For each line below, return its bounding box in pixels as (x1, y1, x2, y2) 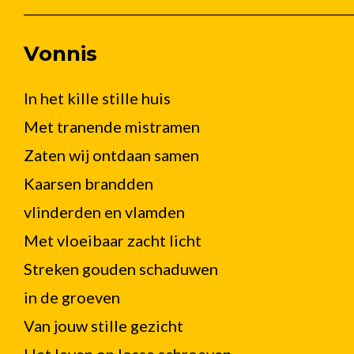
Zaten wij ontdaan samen (24, 145, 199, 164)
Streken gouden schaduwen (24, 259, 218, 278)
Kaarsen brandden (24, 174, 153, 193)
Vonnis (24, 41, 97, 66)
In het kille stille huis (24, 88, 171, 107)
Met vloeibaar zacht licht (24, 231, 201, 250)
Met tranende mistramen (24, 117, 200, 136)
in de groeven (24, 288, 120, 307)
